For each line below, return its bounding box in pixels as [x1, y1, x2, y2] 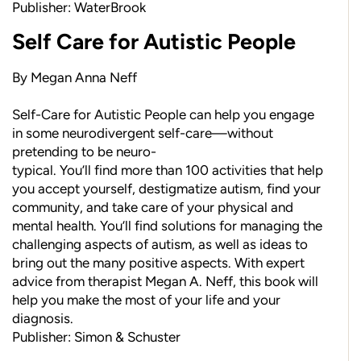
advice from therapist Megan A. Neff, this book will [12, 273, 318, 290]
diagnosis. [12, 310, 73, 327]
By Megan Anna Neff [12, 69, 137, 86]
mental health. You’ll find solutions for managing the [12, 218, 322, 234]
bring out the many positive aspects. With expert [12, 255, 305, 272]
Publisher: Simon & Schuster [12, 329, 180, 346]
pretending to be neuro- [12, 143, 156, 160]
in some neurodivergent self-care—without [12, 125, 273, 142]
